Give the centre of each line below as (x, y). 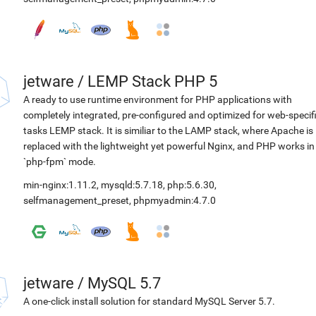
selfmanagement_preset (76, 200)
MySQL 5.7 (124, 283)
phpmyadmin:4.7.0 (175, 200)
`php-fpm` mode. (60, 162)
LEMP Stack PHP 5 (152, 81)
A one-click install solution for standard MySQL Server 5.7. (149, 301)
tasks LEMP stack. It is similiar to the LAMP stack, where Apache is (168, 130)
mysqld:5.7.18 (132, 185)
